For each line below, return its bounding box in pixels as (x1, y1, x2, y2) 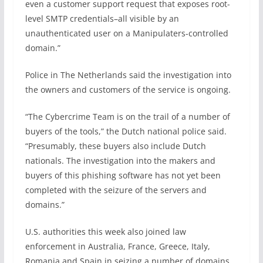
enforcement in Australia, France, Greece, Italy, (25, 241, 210, 252)
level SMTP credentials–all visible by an (25, 13, 179, 24)
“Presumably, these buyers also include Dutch (25, 140, 206, 151)
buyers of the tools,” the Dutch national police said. (25, 126, 227, 137)
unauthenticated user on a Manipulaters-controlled (25, 28, 228, 39)
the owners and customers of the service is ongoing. (25, 84, 231, 95)
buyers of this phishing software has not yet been (25, 170, 221, 181)
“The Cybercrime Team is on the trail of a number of (25, 111, 230, 122)
